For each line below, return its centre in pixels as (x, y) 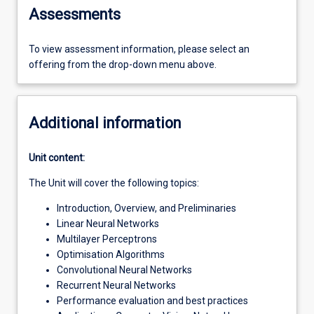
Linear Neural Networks (108, 224)
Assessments (75, 14)
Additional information (105, 123)
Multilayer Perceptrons (107, 239)
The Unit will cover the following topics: (114, 183)
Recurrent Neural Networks (116, 286)
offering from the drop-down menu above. (123, 65)
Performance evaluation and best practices (152, 301)
